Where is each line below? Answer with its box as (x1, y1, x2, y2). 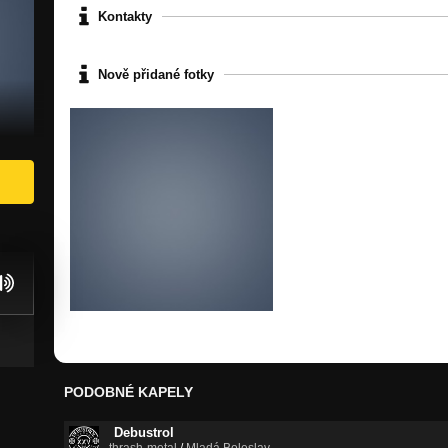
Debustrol (114, 425, 174, 441)
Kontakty (98, 8, 152, 24)
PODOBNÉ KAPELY (64, 384, 193, 401)
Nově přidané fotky (98, 66, 214, 82)
